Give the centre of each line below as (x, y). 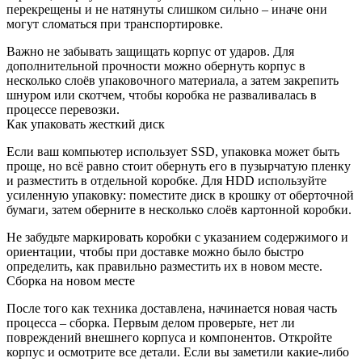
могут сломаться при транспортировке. (115, 23)
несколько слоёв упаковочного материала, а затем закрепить (173, 80)
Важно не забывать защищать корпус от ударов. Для (150, 51)
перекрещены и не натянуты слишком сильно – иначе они (167, 9)
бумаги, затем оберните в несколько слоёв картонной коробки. (179, 209)
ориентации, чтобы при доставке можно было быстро (155, 251)
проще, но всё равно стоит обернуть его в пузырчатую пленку (179, 166)
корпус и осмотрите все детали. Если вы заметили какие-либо (178, 351)
